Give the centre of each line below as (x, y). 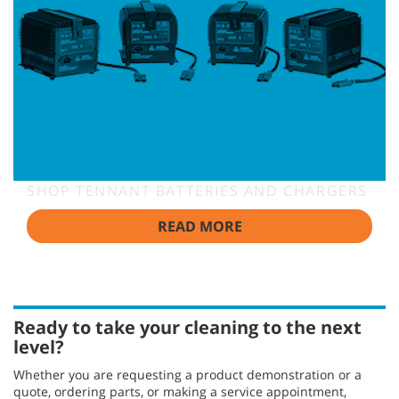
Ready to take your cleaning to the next (187, 327)
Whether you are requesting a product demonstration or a (187, 374)
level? (39, 346)
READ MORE (199, 226)
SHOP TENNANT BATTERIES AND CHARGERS (197, 190)
